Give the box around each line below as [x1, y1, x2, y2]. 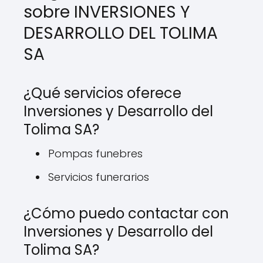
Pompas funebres [48, 146, 143, 161]
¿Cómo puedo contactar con [23, 204, 229, 223]
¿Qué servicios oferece [23, 83, 181, 103]
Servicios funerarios [48, 170, 149, 184]
